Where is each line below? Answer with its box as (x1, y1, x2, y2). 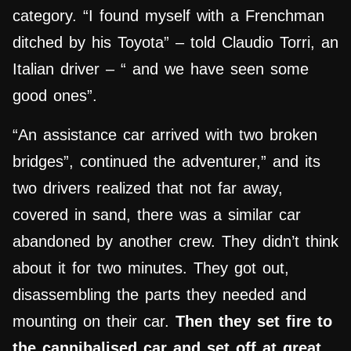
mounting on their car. (13, 313, 175, 331)
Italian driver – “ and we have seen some (13, 60, 309, 78)
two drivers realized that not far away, (13, 179, 283, 197)
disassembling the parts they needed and (13, 286, 306, 304)
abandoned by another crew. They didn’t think (13, 233, 338, 251)
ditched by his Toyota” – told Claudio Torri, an (13, 34, 338, 52)
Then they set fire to (175, 313, 332, 331)
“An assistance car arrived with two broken (13, 126, 317, 144)
